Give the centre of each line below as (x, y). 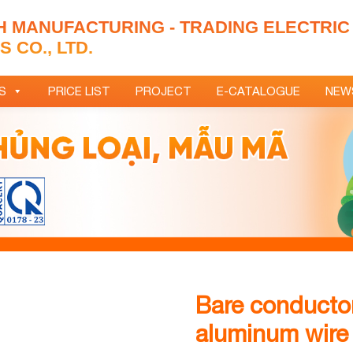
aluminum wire (271, 333)
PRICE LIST (79, 91)
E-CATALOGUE (258, 91)
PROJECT (163, 91)
